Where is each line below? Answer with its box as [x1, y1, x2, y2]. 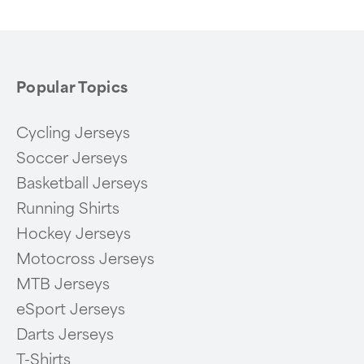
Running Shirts [16, 199, 119, 218]
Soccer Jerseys [16, 149, 128, 167]
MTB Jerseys [16, 275, 110, 293]
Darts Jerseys [16, 325, 114, 344]
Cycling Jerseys [16, 123, 130, 142]
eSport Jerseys [16, 300, 125, 318]
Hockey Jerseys [16, 224, 131, 243]
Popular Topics [16, 78, 128, 97]
